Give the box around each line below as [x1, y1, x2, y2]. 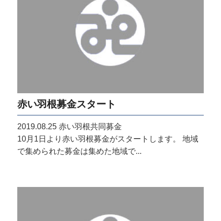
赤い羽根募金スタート [17, 98, 116, 110]
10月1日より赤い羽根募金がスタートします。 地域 [17, 135, 198, 144]
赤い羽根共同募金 [57, 122, 122, 131]
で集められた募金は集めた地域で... [17, 147, 142, 156]
